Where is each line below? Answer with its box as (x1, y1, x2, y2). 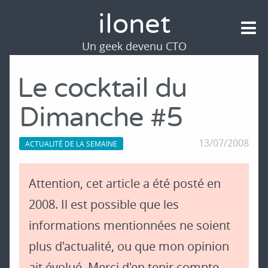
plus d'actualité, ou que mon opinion (29, 238, 229, 255)
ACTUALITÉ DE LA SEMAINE (25, 139, 117, 149)
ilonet (98, 8, 170, 41)
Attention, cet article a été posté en (29, 175, 221, 192)
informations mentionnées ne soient (29, 217, 230, 234)
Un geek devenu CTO (81, 39, 187, 53)
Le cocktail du (17, 72, 187, 106)
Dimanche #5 (19, 102, 182, 135)
